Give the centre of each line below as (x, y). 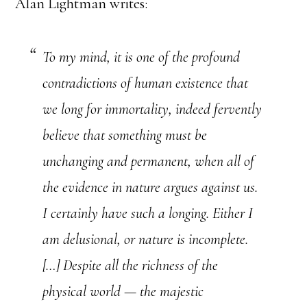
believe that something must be (125, 135)
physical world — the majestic (123, 291)
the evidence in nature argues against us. (150, 187)
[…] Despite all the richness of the (131, 265)
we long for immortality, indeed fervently (152, 109)
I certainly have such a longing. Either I (148, 213)
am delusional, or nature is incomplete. (146, 239)
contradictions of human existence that (146, 83)
